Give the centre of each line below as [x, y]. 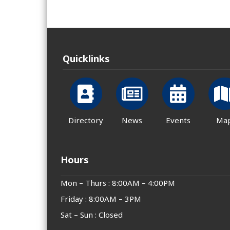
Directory [86, 120]
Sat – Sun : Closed [92, 215]
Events [178, 120]
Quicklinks [86, 59]
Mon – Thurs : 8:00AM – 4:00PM [118, 183]
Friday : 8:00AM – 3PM [101, 199]
